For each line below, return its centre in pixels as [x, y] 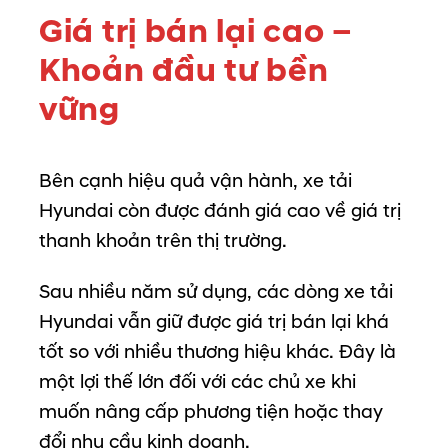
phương [220, 411]
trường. [255, 241]
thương [210, 351]
